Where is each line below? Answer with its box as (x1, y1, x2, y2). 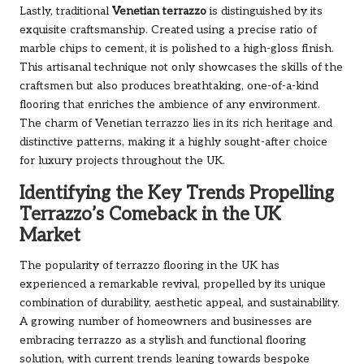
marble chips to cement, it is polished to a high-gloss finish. (19, 42, 334, 56)
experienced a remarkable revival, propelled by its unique (19, 278, 326, 292)
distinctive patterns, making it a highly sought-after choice (19, 136, 327, 149)
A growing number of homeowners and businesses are (19, 315, 312, 329)
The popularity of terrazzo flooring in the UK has (19, 259, 279, 273)
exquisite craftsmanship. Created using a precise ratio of (19, 24, 317, 37)
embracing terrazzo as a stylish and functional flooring (19, 334, 306, 348)
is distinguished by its (206, 5, 323, 19)
